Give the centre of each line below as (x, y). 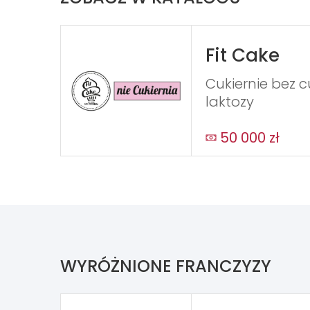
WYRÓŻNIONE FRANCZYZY (166, 266)
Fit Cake (243, 56)
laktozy (230, 102)
